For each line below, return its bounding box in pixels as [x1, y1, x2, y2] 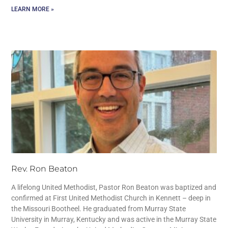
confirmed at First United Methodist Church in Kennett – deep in [11, 193, 211, 202]
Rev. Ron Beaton [11, 163, 78, 174]
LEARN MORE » [11, 6, 54, 13]
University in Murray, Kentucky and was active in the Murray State [11, 215, 217, 223]
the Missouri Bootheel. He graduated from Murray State [11, 204, 186, 213]
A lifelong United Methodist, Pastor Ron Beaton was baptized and [11, 183, 217, 191]
